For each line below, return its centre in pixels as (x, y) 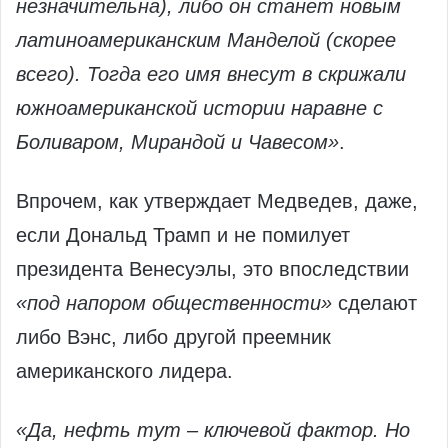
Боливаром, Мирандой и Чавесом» (177, 142)
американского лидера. (124, 371)
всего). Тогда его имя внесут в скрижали (211, 74)
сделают (374, 303)
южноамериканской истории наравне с (199, 108)
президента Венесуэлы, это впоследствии (212, 269)
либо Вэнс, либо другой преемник (173, 337)
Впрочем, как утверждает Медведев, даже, (217, 201)
